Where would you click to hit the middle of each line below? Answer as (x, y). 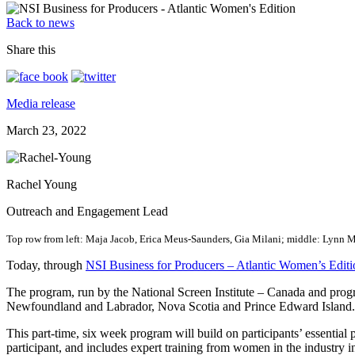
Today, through (46, 265)
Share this (31, 49)
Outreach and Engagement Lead (87, 211)
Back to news (40, 22)
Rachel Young (42, 184)
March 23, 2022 (46, 130)
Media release (41, 103)
